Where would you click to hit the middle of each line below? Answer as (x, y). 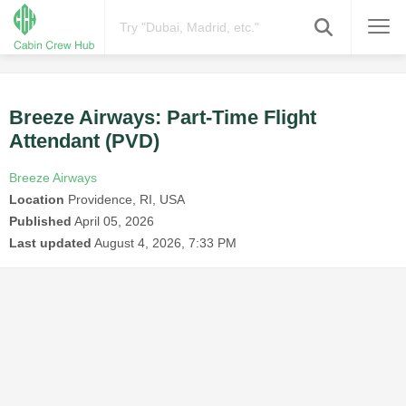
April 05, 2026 (114, 222)
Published (40, 222)
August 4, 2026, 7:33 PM (165, 243)
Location (37, 200)
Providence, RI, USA (125, 200)
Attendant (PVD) (84, 141)
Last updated (50, 243)
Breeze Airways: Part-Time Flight (163, 118)
